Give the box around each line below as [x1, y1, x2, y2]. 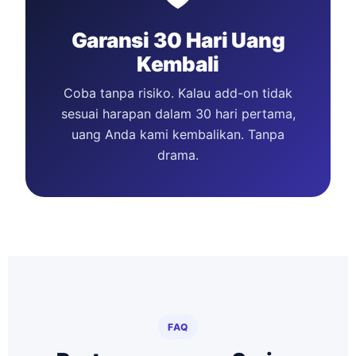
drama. [157, 147, 199, 163]
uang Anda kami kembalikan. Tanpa [72, 126, 284, 142]
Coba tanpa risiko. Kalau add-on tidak [64, 85, 292, 101]
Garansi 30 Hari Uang [71, 28, 285, 52]
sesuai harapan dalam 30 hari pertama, [60, 106, 296, 122]
